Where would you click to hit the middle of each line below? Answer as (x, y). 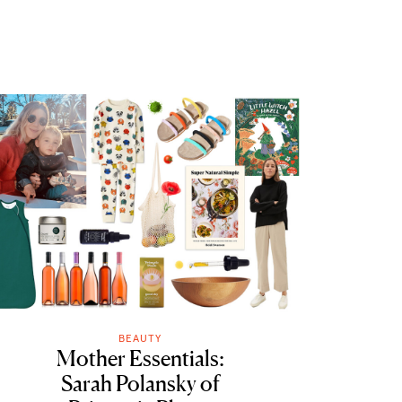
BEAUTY (140, 338)
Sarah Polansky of (140, 384)
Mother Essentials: (140, 359)
